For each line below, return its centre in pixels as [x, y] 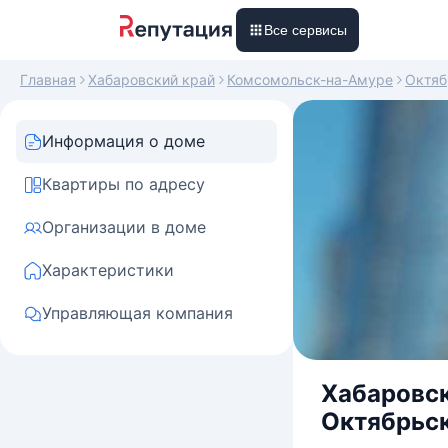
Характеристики [108, 270]
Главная [48, 79]
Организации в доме [124, 227]
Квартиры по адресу [123, 184]
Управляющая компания [137, 313]
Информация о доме [123, 141]
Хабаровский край [151, 79]
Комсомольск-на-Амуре [310, 79]
